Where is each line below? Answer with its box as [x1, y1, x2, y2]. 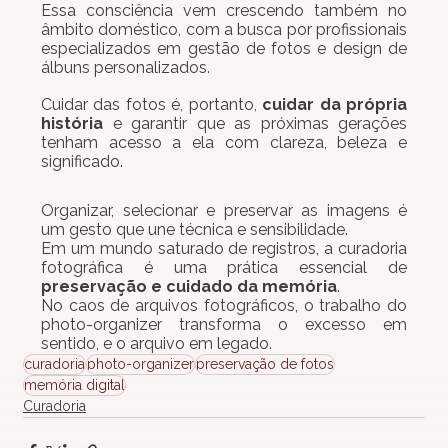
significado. [41, 152, 123, 172]
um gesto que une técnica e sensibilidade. [41, 220, 348, 240]
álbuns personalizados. [41, 58, 210, 78]
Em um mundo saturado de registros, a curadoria [41, 239, 407, 259]
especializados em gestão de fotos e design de [41, 39, 407, 59]
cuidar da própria [262, 95, 408, 115]
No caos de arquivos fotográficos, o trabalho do [41, 296, 407, 316]
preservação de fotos [196, 356, 334, 373]
